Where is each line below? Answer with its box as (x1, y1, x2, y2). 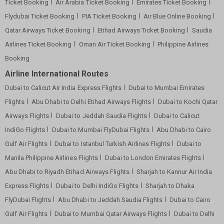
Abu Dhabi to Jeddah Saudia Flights (58, 196, 163, 204)
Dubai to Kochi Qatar (158, 98, 218, 106)
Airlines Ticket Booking (5, 40, 72, 48)
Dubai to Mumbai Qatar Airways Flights (54, 210, 167, 218)
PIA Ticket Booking (81, 12, 136, 20)
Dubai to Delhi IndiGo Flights (56, 182, 138, 190)
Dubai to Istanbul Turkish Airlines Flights (54, 140, 170, 148)
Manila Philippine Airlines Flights (5, 154, 98, 162)
